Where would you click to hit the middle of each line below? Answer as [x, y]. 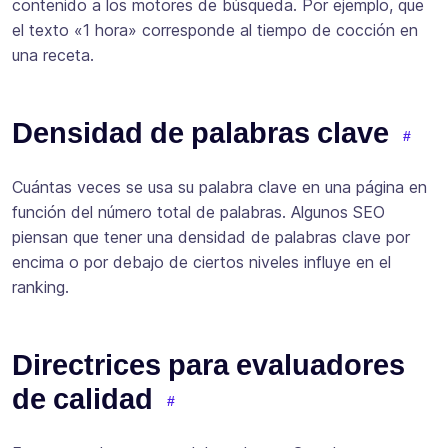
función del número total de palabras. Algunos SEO [198, 212]
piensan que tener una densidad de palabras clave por [211, 237]
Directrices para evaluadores [208, 365]
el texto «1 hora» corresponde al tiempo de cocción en [215, 30]
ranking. [40, 287]
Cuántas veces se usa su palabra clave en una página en [219, 187]
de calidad [82, 399]
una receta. [53, 55]
